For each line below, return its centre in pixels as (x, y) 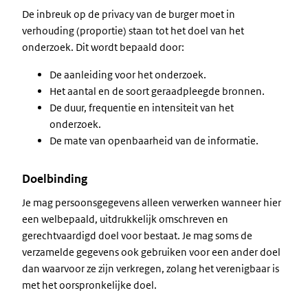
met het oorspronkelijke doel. (89, 285)
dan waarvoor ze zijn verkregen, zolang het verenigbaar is (151, 268)
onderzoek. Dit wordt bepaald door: (103, 47)
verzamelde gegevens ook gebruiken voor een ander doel (151, 252)
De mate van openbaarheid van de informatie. (154, 141)
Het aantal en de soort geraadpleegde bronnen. (157, 91)
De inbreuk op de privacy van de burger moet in (129, 14)
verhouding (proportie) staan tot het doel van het (133, 31)
